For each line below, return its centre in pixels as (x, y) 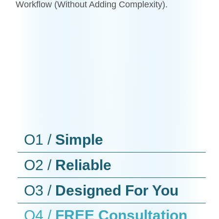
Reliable (82, 165)
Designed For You (115, 190)
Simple (77, 139)
